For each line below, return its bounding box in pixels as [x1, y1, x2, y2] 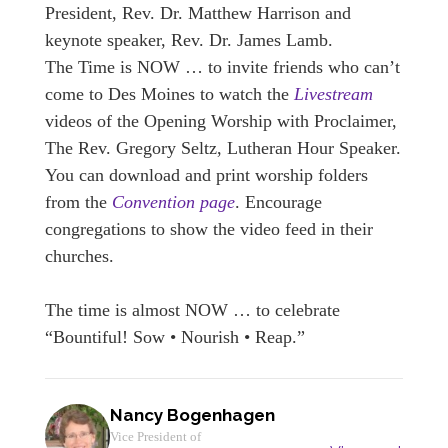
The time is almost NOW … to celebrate [45, 300, 340, 320]
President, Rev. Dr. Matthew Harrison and [45, 3, 351, 23]
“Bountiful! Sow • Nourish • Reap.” [45, 327, 305, 347]
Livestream [294, 84, 373, 104]
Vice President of [110, 429, 201, 444]
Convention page [112, 192, 235, 212]
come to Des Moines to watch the [45, 84, 294, 104]
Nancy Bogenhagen [110, 405, 275, 425]
